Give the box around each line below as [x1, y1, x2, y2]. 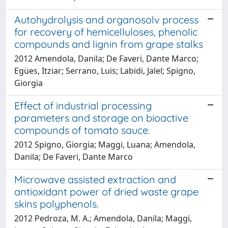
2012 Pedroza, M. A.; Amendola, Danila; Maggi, [14, 212, 192, 224]
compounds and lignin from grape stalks [14, 37, 203, 50]
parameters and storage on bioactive [14, 111, 188, 124]
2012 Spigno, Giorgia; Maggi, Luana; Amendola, [14, 138, 195, 150]
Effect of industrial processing [14, 99, 152, 112]
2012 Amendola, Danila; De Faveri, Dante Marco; [14, 52, 198, 64]
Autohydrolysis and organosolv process [14, 13, 198, 26]
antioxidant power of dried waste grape [14, 185, 198, 198]
